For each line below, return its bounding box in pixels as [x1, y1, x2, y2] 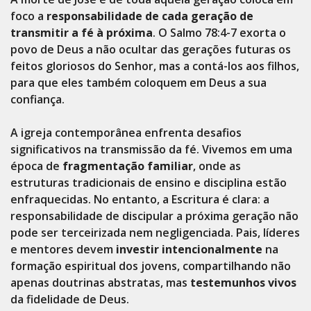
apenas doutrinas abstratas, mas [10, 275, 190, 290]
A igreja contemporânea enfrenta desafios [10, 125, 242, 140]
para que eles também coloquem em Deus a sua [10, 75, 267, 90]
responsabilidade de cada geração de [47, 8, 253, 24]
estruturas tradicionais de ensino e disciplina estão [10, 175, 287, 190]
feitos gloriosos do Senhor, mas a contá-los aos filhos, [10, 58, 299, 74]
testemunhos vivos [190, 275, 296, 290]
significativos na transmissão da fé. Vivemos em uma [10, 142, 292, 157]
